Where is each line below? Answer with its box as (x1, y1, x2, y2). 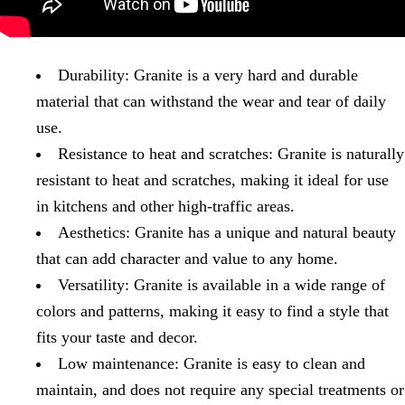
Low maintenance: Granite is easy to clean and (58, 354, 365, 373)
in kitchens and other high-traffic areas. (36, 197, 295, 216)
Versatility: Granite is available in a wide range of (58, 276, 385, 295)
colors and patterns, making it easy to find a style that (36, 302, 389, 321)
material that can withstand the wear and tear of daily (36, 92, 386, 111)
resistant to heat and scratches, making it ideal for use (36, 171, 389, 190)
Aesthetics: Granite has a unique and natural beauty (58, 223, 396, 242)
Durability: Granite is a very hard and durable (58, 66, 358, 85)
